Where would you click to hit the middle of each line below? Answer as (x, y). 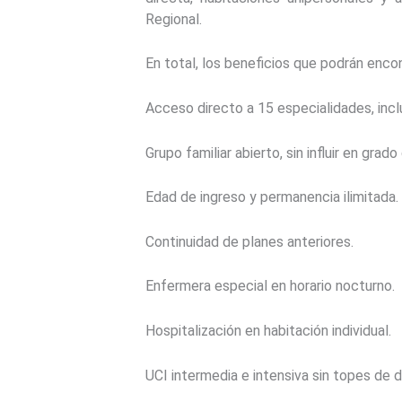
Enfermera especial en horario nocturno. (270, 286)
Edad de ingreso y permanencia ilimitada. (272, 197)
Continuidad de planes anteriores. (249, 241)
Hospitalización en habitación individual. (268, 330)
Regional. (174, 19)
